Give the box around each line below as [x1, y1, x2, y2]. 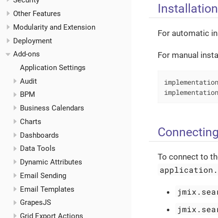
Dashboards [19, 130, 59, 140]
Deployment [13, 36, 52, 45]
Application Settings [19, 63, 86, 72]
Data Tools [19, 144, 55, 153]
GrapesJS [19, 198, 51, 207]
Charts [19, 117, 41, 126]
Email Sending [19, 171, 66, 180]
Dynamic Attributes [19, 158, 82, 167]
